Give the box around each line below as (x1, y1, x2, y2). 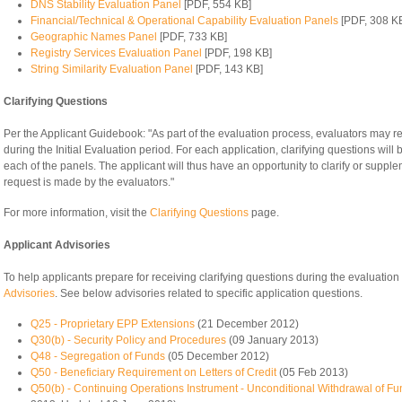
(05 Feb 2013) (276, 366, 348, 380)
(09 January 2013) (226, 334, 319, 347)
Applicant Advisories (4, 239, 110, 252)
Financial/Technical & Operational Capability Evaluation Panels (31, 14, 338, 28)
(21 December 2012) (195, 318, 299, 331)
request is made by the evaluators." (4, 176, 174, 189)
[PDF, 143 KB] (193, 63, 263, 76)
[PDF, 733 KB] (157, 31, 227, 44)
